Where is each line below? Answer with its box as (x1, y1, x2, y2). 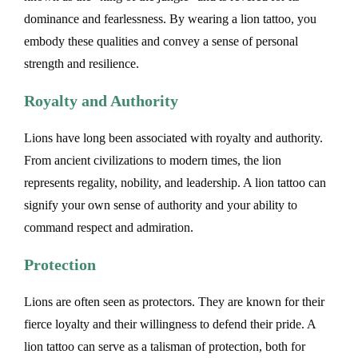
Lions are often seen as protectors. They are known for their (24, 294, 324, 308)
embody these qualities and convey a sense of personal (24, 34, 298, 48)
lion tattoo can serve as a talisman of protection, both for (24, 339, 305, 353)
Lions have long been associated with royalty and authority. (24, 130, 323, 145)
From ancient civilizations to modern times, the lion (24, 153, 281, 167)
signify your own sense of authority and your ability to (24, 197, 297, 212)
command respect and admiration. (24, 220, 193, 234)
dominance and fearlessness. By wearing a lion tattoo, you (24, 11, 316, 26)
